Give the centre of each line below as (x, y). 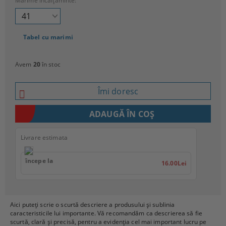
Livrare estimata (44, 137)
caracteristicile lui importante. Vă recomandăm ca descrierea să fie (106, 213)
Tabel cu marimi (48, 37)
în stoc (51, 64)
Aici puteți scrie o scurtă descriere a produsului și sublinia (93, 205)
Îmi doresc (118, 91)
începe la (39, 161)
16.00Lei (174, 163)
